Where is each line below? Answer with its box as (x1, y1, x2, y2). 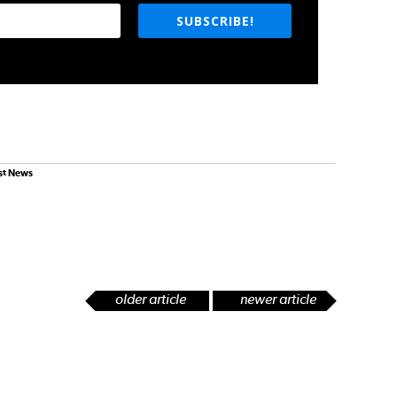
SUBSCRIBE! (175, 12, 254, 29)
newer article (240, 291, 316, 307)
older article (115, 291, 186, 307)
